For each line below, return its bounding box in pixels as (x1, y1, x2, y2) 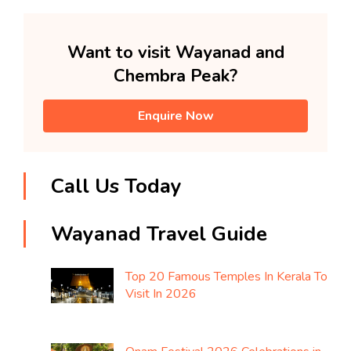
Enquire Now (137, 107, 214, 125)
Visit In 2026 (125, 285, 197, 303)
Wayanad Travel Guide (51, 220, 267, 248)
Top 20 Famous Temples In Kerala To (125, 268, 327, 286)
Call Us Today (51, 172, 182, 201)
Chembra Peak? (114, 64, 237, 89)
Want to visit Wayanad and (67, 41, 284, 65)
